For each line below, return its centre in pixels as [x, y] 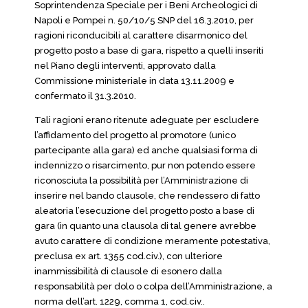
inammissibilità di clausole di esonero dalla [128, 271]
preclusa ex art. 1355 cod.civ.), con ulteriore [129, 256]
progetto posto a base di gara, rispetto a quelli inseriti [149, 51]
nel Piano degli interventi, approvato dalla [125, 66]
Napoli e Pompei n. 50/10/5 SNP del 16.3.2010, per [144, 20]
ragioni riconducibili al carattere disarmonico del [141, 35]
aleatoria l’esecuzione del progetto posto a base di [144, 211]
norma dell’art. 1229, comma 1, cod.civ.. [120, 301]
